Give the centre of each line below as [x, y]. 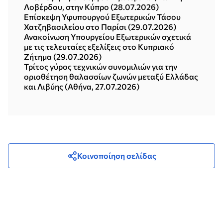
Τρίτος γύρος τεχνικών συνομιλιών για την [101, 66]
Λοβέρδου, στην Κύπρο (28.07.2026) [91, 7]
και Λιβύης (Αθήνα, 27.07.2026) [82, 86]
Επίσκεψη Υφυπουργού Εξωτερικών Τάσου [102, 17]
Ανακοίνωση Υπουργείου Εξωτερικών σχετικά [108, 37]
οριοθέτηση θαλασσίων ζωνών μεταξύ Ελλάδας [111, 76]
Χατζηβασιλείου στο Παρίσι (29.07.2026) [100, 27]
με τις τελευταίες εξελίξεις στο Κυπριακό [99, 47]
